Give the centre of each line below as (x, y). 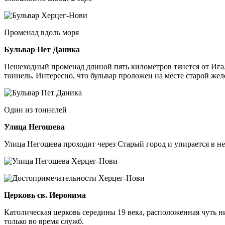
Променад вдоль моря (41, 32)
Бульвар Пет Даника (42, 49)
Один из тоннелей (35, 109)
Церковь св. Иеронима (45, 195)
